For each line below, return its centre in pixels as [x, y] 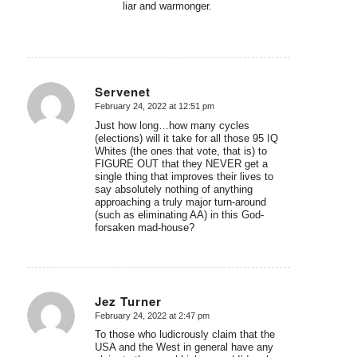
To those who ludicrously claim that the [184, 335]
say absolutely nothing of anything [173, 189]
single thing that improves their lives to [184, 176]
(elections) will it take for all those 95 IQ [186, 138]
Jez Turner [128, 301]
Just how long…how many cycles [172, 125]
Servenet [122, 91]
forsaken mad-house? [144, 227]
